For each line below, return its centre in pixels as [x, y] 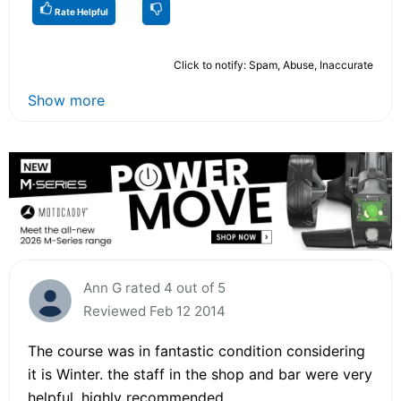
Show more [66, 100]
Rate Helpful [81, 11]
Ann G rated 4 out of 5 [154, 287]
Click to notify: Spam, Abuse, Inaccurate [273, 64]
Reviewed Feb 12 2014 [154, 311]
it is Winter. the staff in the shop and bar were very [200, 374]
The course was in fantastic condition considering [196, 350]
